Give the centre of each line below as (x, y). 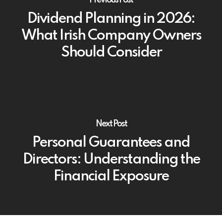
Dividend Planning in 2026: (111, 19)
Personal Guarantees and (111, 143)
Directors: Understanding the (111, 160)
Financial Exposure (111, 176)
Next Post (111, 124)
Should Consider (111, 53)
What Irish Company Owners (111, 36)
